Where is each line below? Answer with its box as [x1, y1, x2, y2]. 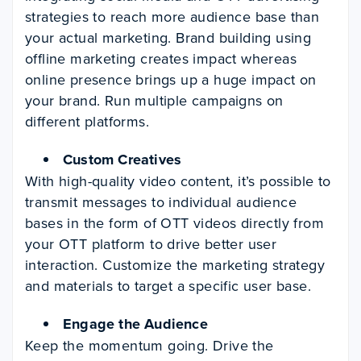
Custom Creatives [63, 149, 182, 171]
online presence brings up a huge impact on [25, 69, 317, 91]
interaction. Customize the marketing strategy [25, 255, 325, 276]
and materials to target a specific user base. [25, 276, 311, 297]
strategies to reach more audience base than [25, 6, 320, 28]
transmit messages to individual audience [25, 192, 297, 214]
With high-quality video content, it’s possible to [25, 171, 331, 193]
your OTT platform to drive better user [25, 234, 277, 255]
